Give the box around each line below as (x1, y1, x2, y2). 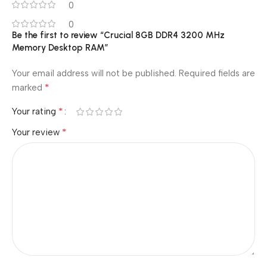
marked (12, 82, 45, 93)
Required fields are (179, 68, 255, 79)
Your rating (12, 106, 58, 117)
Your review (12, 127, 62, 138)
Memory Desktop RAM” (12, 42, 108, 53)
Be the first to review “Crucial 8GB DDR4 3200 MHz (12, 30, 225, 41)
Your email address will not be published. (12, 68, 176, 79)
